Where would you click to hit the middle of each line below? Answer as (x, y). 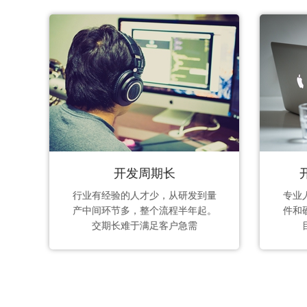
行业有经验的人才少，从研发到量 (144, 195)
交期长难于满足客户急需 (144, 225)
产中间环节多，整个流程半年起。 (144, 210)
